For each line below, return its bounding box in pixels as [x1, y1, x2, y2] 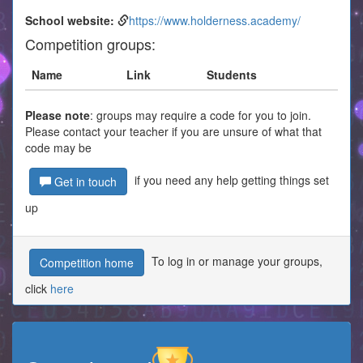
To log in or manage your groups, [148, 252, 322, 269]
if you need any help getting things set [131, 171, 329, 188]
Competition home [40, 254, 134, 271]
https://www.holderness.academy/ [129, 12, 301, 28]
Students [207, 66, 257, 83]
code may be [25, 139, 92, 156]
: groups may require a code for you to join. [90, 107, 311, 123]
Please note [25, 107, 90, 123]
